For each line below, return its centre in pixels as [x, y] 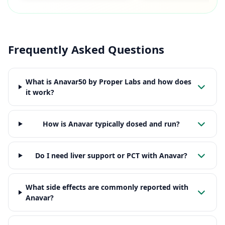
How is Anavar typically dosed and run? [111, 124]
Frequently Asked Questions [86, 49]
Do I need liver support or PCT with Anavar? [111, 156]
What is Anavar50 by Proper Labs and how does [108, 82]
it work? [40, 92]
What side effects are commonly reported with [107, 187]
